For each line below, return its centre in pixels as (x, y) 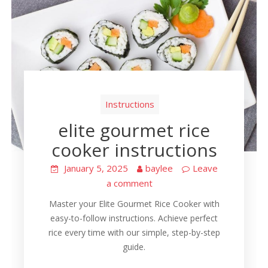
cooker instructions (134, 150)
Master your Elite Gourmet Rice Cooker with (134, 203)
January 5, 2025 (96, 168)
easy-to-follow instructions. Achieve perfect (134, 218)
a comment (130, 183)
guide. (134, 246)
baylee (159, 168)
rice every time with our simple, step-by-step (134, 232)
